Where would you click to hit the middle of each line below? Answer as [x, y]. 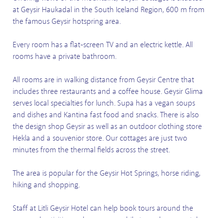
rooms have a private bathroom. [64, 56]
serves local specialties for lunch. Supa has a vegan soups [104, 103]
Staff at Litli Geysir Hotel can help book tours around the [103, 208]
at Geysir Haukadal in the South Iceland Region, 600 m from [109, 9]
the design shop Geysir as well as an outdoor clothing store [107, 126]
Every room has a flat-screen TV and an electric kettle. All [103, 45]
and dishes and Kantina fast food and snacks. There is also [106, 115]
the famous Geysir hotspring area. [67, 21]
